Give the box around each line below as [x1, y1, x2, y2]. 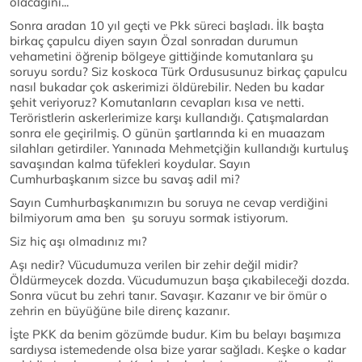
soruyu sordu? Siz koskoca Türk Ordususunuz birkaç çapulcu [10, 64, 347, 80]
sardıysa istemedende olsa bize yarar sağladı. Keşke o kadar [10, 342, 346, 358]
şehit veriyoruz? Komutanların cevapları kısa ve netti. [10, 95, 304, 111]
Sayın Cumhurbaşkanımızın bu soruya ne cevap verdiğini [10, 195, 328, 211]
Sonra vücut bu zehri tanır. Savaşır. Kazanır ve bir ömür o [10, 288, 327, 304]
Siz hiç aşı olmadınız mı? [10, 234, 147, 250]
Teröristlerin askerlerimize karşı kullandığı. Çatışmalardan [10, 110, 329, 126]
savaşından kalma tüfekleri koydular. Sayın [10, 156, 250, 172]
